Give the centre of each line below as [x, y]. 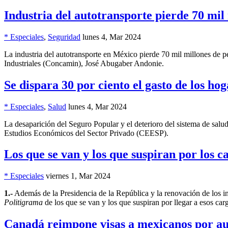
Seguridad [64, 37]
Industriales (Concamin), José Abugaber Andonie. [84, 63]
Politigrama [23, 203]
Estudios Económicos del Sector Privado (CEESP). [86, 133]
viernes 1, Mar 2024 [78, 176]
